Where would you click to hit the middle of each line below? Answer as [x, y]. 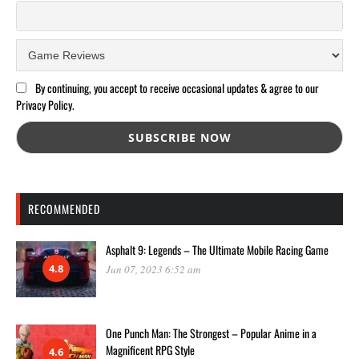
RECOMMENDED [64, 208]
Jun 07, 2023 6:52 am [153, 269]
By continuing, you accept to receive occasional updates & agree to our [177, 88]
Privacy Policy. [45, 105]
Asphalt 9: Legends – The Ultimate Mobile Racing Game [217, 249]
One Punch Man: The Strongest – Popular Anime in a [211, 333]
